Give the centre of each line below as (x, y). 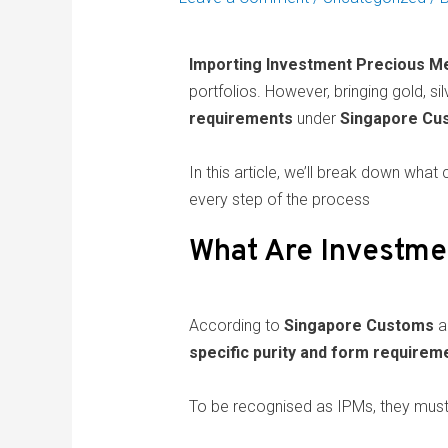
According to (236, 326)
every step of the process (279, 200)
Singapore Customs (358, 326)
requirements (240, 119)
